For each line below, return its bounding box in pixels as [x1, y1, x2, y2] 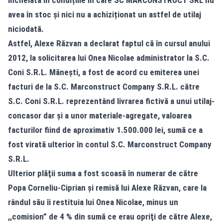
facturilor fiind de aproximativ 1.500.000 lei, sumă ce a [8, 125, 203, 135]
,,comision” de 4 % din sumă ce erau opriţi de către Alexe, [8, 212, 212, 222]
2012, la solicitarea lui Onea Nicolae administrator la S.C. [8, 53, 210, 63]
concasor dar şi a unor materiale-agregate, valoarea [8, 111, 192, 121]
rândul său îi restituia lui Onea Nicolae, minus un [8, 197, 178, 208]
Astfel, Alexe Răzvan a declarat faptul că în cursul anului [8, 38, 210, 49]
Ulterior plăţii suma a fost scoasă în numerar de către [8, 168, 198, 179]
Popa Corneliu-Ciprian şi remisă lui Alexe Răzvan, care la [8, 183, 207, 193]
